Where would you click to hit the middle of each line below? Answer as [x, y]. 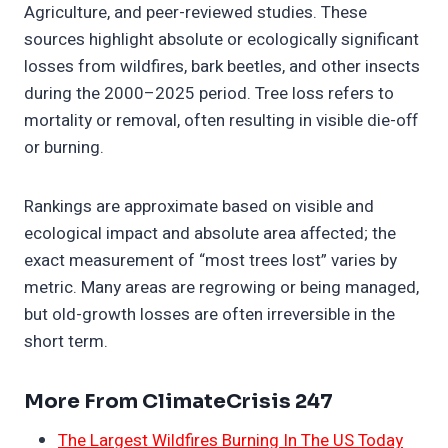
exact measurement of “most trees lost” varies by [210, 261]
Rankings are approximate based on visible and [199, 207]
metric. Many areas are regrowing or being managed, [221, 288]
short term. [66, 342]
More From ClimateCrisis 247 [178, 402]
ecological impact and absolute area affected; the [210, 234]
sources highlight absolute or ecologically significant [221, 40]
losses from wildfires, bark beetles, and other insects [222, 67]
